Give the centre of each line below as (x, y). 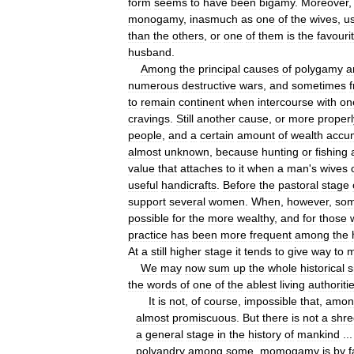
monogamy (156, 19)
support (147, 201)
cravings (149, 118)
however (308, 201)
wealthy (256, 218)
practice (148, 234)
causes (261, 68)
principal (219, 68)
